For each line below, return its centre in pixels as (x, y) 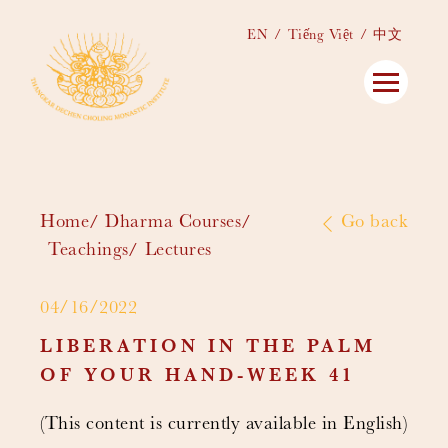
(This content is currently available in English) (223, 425)
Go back (374, 223)
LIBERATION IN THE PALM (208, 348)
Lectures (178, 251)
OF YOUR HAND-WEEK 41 (197, 377)
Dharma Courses (173, 223)
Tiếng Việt (320, 36)
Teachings (88, 251)
